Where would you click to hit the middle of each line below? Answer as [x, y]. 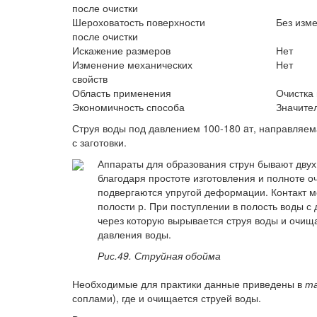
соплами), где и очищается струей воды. [167, 298]
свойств [90, 79]
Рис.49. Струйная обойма [159, 255]
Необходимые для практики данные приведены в [189, 284]
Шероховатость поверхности [139, 22]
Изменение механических [132, 64]
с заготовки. [99, 142]
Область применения [122, 93]
